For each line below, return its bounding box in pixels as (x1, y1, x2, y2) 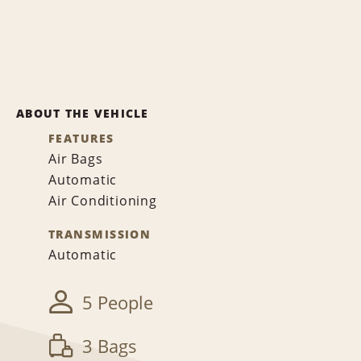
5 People (82, 290, 153, 315)
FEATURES (48, 131, 114, 146)
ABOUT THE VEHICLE (16, 106, 149, 121)
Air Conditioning (48, 192, 157, 210)
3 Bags (82, 334, 137, 359)
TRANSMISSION (48, 226, 151, 242)
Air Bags (48, 150, 103, 168)
